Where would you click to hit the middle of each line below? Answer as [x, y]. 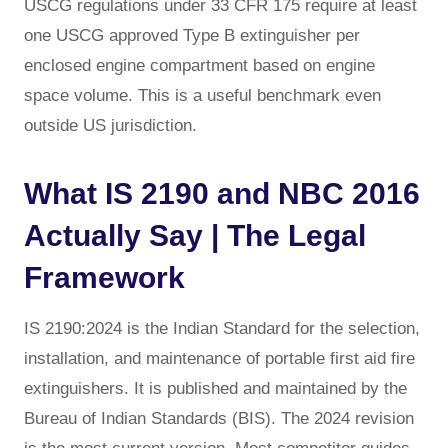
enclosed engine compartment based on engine [199, 65]
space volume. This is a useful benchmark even [202, 95]
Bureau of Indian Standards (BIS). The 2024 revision [219, 418]
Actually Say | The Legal [195, 235]
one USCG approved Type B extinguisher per [192, 35]
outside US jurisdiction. [110, 125]
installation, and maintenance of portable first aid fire [219, 358]
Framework [104, 277]
